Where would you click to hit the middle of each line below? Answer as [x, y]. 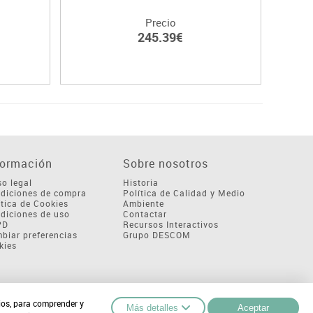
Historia [140, 182]
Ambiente [143, 203]
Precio [160, 22]
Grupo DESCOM [156, 234]
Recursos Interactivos [170, 224]
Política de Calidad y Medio [184, 192]
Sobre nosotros [165, 163]
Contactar [145, 213]
